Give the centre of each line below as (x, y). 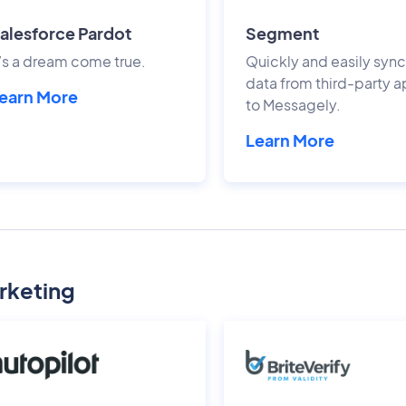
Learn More (290, 140)
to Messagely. (294, 104)
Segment (283, 33)
